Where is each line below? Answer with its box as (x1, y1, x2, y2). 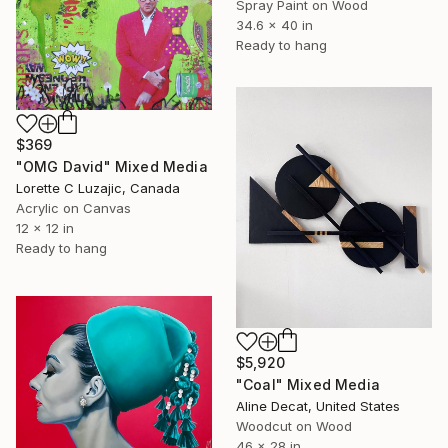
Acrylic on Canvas (16, 200, 131, 217)
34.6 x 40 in (236, 17, 313, 34)
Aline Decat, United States (236, 397, 400, 414)
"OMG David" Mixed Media (16, 158, 208, 176)
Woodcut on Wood (236, 417, 352, 434)
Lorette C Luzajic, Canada (16, 180, 180, 197)
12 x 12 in (16, 220, 74, 237)
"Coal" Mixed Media (236, 375, 380, 393)
